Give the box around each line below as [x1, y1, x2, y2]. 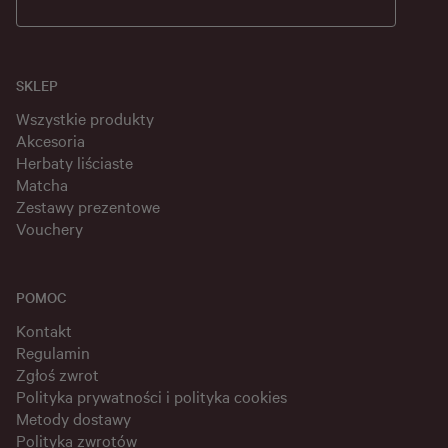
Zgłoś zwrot [16, 363, 99, 386]
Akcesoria [16, 129, 85, 152]
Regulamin [16, 341, 90, 364]
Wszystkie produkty [16, 107, 154, 130]
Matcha [16, 173, 68, 196]
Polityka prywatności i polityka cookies [16, 385, 287, 408]
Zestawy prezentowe [16, 195, 160, 218]
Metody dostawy [16, 407, 131, 430]
